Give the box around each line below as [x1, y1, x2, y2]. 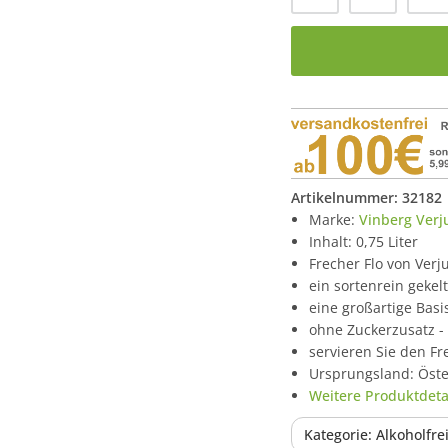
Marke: [309, 210, 359, 230]
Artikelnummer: [291, 188, 402, 208]
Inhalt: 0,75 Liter [309, 232, 418, 252]
